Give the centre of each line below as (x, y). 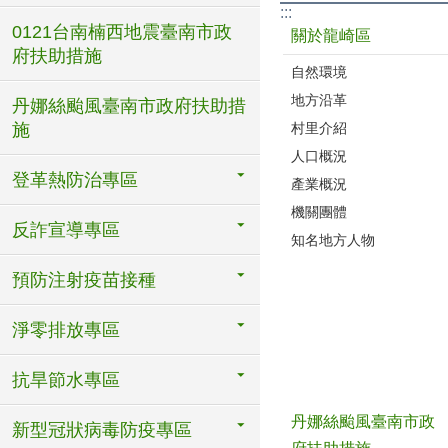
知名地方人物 (333, 239)
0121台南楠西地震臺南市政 (122, 32)
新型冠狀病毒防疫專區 (102, 430)
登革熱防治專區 (75, 180)
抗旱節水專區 (66, 380)
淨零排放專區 (66, 330)
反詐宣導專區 (66, 230)
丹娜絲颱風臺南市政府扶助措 (129, 106)
